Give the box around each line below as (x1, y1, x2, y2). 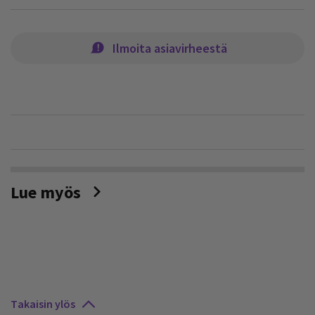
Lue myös (11, 181, 81, 203)
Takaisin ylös (11, 296, 75, 311)
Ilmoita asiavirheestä (112, 39, 227, 56)
